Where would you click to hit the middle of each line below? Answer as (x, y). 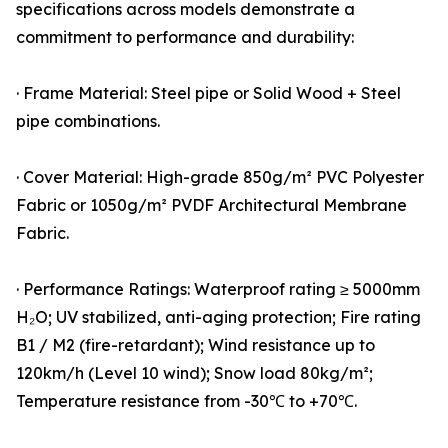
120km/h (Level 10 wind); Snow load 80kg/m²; (194, 373)
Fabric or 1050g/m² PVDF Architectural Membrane (211, 205)
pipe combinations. (88, 121)
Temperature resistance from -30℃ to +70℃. (186, 401)
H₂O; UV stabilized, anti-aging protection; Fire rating (218, 317)
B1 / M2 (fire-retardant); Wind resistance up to (195, 345)
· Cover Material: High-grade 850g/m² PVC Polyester (220, 177)
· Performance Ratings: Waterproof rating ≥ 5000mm (218, 289)
